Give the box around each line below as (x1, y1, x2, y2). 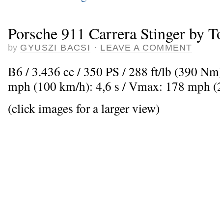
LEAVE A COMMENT (100, 43, 192, 53)
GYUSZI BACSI (20, 43, 91, 53)
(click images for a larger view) (8, 100, 160, 117)
